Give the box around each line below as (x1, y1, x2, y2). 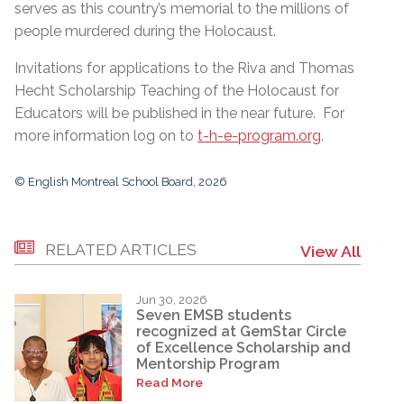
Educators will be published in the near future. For (14, 104, 344, 122)
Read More (136, 374, 203, 390)
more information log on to (14, 126, 197, 144)
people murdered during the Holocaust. (14, 22, 280, 40)
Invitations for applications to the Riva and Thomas (14, 59, 354, 77)
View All (300, 241, 361, 261)
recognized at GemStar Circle (136, 323, 346, 341)
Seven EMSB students (136, 307, 291, 325)
